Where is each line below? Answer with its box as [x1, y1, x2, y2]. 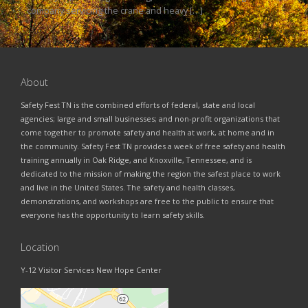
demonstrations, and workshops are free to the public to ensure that [21, 195, 274, 206]
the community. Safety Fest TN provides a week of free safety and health [21, 140, 285, 151]
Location [21, 240, 59, 254]
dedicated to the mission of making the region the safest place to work [21, 168, 280, 179]
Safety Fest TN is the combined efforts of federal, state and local [21, 99, 255, 110]
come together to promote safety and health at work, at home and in [21, 126, 274, 137]
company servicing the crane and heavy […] [27, 3, 203, 16]
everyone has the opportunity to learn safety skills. [21, 209, 205, 220]
